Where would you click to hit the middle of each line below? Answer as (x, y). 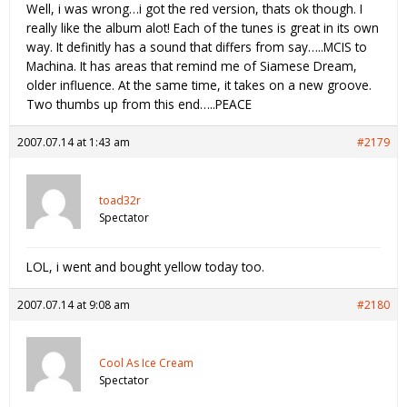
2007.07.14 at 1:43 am (74, 142)
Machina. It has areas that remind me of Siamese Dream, (192, 65)
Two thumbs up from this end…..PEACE (139, 104)
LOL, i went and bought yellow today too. (145, 266)
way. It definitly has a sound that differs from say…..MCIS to (197, 46)
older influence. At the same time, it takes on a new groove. (199, 84)
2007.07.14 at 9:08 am (74, 304)
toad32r (120, 200)
